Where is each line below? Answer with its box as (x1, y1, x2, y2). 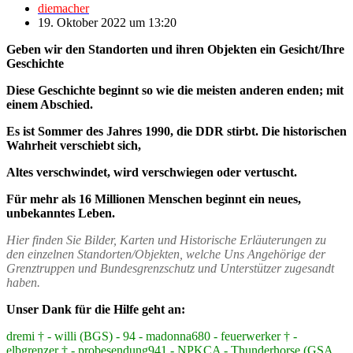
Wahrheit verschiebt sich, (6, 138, 141, 152)
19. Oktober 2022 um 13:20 (38, 15, 176, 29)
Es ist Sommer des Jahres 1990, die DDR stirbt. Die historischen (6, 124, 347, 138)
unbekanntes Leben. (6, 206, 115, 220)
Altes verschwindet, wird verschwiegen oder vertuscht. (6, 165, 297, 179)
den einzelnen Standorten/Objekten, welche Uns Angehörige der (6, 247, 325, 261)
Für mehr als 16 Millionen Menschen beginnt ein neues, (6, 191, 301, 206)
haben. (6, 275, 40, 289)
